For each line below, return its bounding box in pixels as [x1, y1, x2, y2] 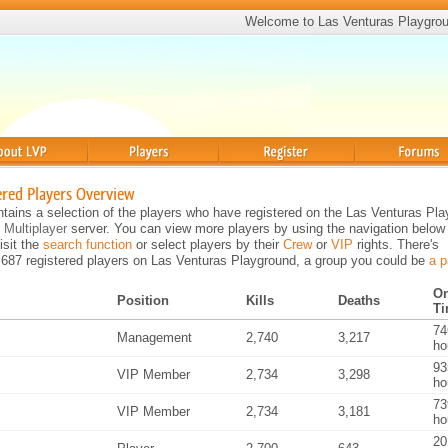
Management [117, 330, 192, 345]
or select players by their [132, 237, 283, 252]
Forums [357, 167, 401, 182]
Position [117, 293, 169, 308]
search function [43, 237, 132, 252]
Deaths [338, 293, 380, 308]
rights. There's [353, 237, 439, 252]
